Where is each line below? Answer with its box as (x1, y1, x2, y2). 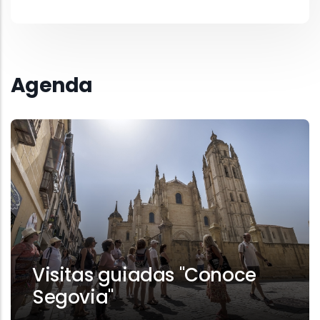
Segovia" (32, 284, 114, 311)
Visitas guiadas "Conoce (32, 262, 256, 289)
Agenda (11, 71, 93, 100)
